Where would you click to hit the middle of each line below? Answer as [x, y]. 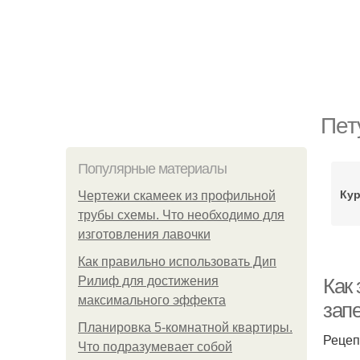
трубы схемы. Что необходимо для [181, 215]
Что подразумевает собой [155, 347]
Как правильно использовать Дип [177, 262]
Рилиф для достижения [148, 281]
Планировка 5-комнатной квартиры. [185, 327]
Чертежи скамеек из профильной [177, 196]
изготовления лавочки [144, 234]
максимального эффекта [152, 300]
